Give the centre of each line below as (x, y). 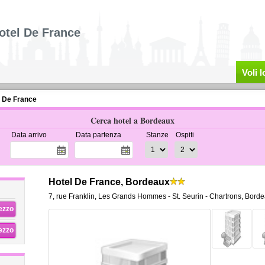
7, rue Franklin (71, 196)
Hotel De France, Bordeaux (109, 182)
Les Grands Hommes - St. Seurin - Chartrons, (170, 196)
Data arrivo (29, 135)
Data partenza (98, 135)
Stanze (157, 135)
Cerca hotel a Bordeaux (132, 120)
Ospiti (185, 135)
